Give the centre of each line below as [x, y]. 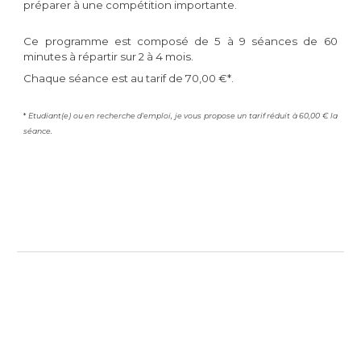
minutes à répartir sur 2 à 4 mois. [109, 56]
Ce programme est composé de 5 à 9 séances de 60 [180, 41]
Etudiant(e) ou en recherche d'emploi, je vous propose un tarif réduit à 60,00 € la [182, 115]
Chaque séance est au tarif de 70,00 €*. [129, 78]
